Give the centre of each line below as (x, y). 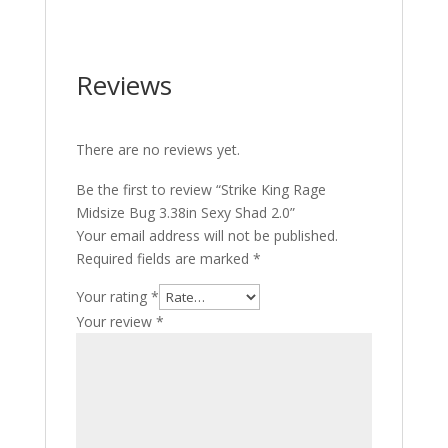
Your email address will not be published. (206, 235)
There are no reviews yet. (157, 149)
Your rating (113, 296)
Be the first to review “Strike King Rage (200, 189)
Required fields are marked (164, 258)
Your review (115, 321)
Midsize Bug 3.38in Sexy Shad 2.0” (185, 212)
